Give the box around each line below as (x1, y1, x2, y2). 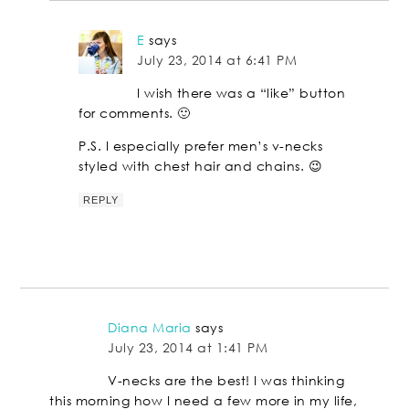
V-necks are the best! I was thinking (108, 372, 345, 390)
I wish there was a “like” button (137, 84, 346, 102)
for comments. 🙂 (79, 104, 191, 122)
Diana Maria (108, 319, 192, 337)
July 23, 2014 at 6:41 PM (137, 51, 298, 69)
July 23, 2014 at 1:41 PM (108, 339, 268, 357)
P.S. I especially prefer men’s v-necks (79, 137, 323, 155)
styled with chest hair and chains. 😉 (79, 157, 323, 175)
